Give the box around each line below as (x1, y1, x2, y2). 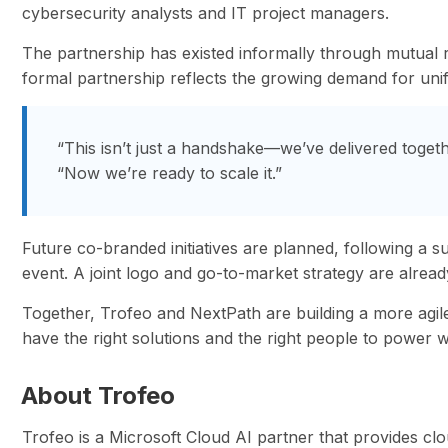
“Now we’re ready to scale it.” (57, 163, 283, 184)
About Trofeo (21, 381, 176, 411)
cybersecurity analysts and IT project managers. (22, 3, 390, 24)
